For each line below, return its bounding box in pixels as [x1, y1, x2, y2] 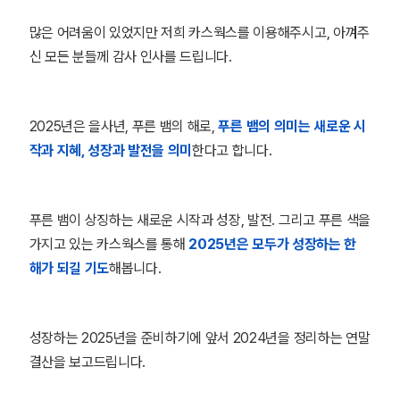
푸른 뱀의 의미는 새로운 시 [218, 118, 366, 135]
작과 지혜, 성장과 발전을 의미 [29, 142, 193, 159]
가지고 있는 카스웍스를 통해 [29, 236, 189, 253]
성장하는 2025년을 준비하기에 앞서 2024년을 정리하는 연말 [29, 329, 371, 346]
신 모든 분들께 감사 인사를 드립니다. [29, 48, 232, 65]
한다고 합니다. [192, 142, 272, 159]
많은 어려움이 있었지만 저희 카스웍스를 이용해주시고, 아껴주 [29, 24, 370, 41]
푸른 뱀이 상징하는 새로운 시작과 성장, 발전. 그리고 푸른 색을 [29, 212, 371, 229]
